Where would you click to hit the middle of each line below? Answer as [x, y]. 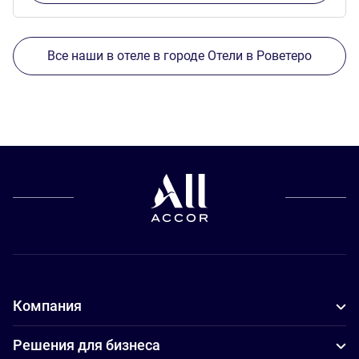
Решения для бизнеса [87, 345]
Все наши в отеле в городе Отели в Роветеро [179, 56]
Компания [47, 306]
